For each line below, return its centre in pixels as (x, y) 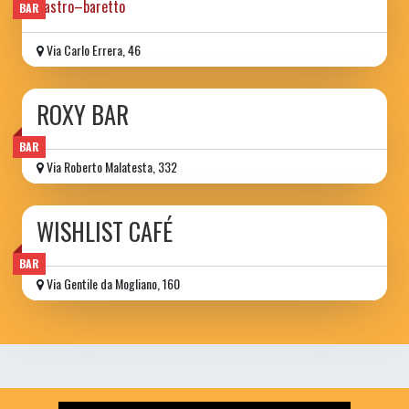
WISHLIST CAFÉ (105, 232)
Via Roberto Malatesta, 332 (110, 167)
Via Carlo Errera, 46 (92, 50)
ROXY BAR (83, 115)
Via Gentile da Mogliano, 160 (112, 284)
